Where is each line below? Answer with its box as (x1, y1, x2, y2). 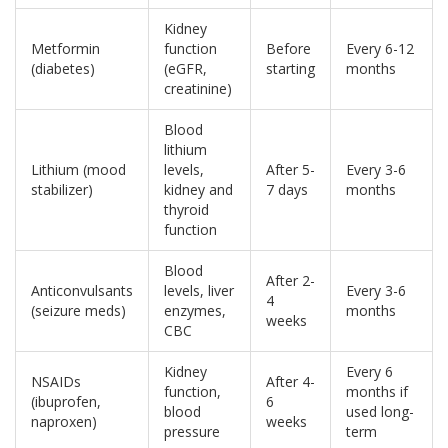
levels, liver (164, 281, 234, 301)
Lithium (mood (31, 160, 126, 180)
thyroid (164, 200, 209, 220)
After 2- (266, 271, 315, 291)
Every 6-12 (346, 39, 414, 59)
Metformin (31, 39, 100, 59)
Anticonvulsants (31, 281, 133, 301)
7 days (266, 180, 308, 200)
